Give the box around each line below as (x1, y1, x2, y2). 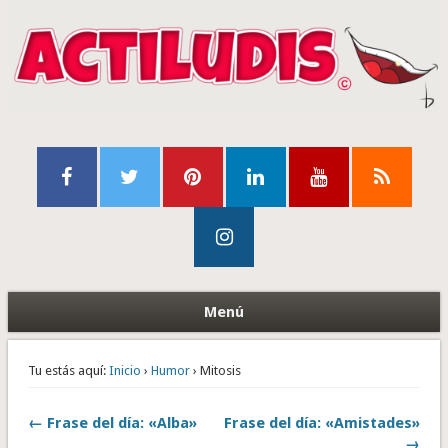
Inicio (108, 363, 141, 379)
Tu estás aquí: (27, 363, 106, 379)
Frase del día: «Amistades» (224, 414, 421, 433)
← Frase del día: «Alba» (27, 414, 197, 433)
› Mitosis (189, 363, 241, 379)
